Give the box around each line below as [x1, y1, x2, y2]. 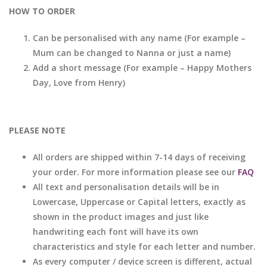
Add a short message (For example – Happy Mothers [33, 61, 252, 73]
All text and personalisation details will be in [33, 181, 219, 193]
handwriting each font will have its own [33, 225, 198, 237]
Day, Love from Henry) [33, 76, 125, 88]
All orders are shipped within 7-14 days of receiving [33, 151, 246, 163]
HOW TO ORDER [9, 5, 75, 17]
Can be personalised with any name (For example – [33, 32, 248, 44]
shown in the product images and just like [33, 210, 209, 222]
